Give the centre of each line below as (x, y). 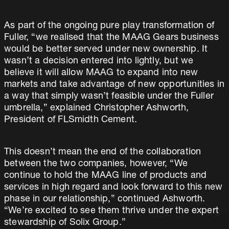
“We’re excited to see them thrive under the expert (111, 211)
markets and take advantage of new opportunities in (114, 85)
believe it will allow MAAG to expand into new (101, 73)
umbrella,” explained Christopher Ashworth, (97, 108)
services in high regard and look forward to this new (113, 188)
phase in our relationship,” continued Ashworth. (105, 199)
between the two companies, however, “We (96, 164)
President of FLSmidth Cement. (71, 120)
